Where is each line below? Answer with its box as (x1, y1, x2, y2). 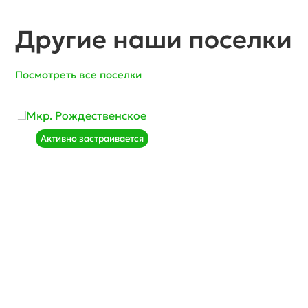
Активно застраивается (41, 132, 144, 144)
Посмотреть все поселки (15, 67, 142, 81)
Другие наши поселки (15, 23, 293, 55)
